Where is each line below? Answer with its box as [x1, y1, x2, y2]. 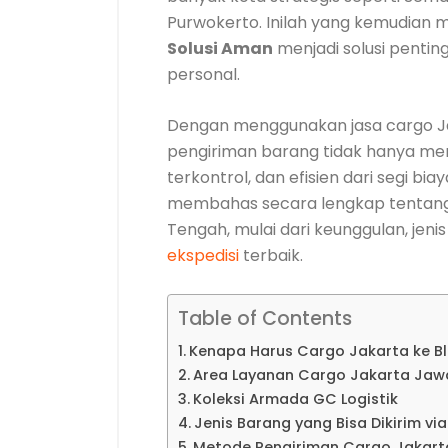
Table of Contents [178, 305, 352, 332]
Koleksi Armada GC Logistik [192, 389, 398, 409]
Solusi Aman [167, 37, 273, 60]
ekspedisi [167, 244, 239, 267]
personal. [167, 63, 240, 86]
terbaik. [239, 244, 303, 267]
